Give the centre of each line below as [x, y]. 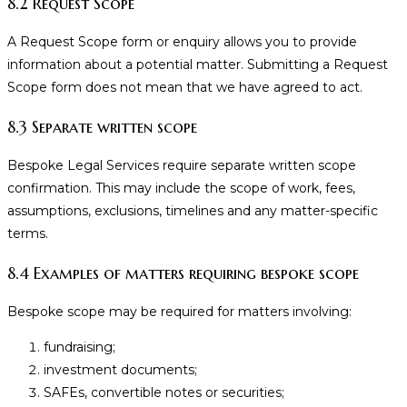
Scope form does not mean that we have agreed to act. [185, 87]
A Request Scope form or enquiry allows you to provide [182, 42]
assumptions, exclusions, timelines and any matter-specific [193, 211]
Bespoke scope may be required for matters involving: [179, 312]
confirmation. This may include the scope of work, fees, [181, 188]
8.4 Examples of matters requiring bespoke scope [183, 273]
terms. [28, 233]
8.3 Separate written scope [102, 127]
